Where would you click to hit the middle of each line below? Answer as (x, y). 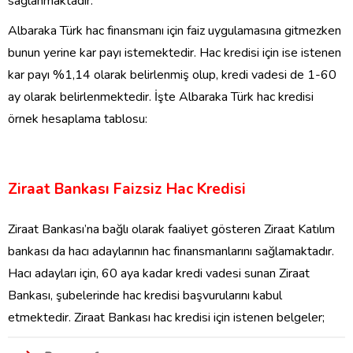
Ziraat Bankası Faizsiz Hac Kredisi (127, 190)
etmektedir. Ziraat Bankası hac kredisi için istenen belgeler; (166, 318)
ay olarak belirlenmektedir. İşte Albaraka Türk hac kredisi (161, 97)
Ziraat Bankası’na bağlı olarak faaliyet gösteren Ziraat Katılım (171, 230)
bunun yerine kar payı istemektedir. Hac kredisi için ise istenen (175, 53)
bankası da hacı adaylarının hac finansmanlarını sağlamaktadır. (171, 252)
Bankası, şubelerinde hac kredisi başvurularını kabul (145, 296)
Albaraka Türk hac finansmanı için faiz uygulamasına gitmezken (175, 31)
